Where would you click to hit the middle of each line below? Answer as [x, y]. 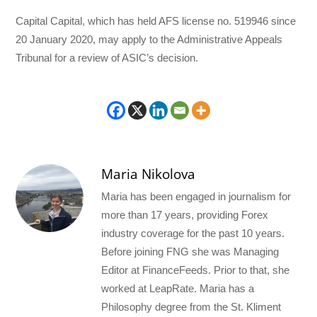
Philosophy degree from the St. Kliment [191, 306]
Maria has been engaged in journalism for [196, 196]
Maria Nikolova [149, 174]
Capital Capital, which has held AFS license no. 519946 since [156, 21]
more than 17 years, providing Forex [185, 214]
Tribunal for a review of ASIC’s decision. [107, 58]
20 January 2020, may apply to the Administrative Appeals [149, 40]
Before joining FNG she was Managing [190, 251]
